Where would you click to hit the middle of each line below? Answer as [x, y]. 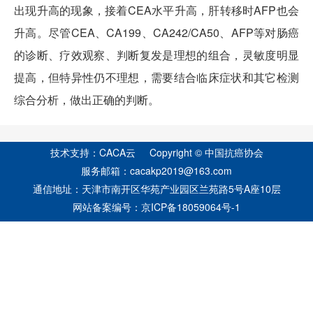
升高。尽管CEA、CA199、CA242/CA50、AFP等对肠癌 [156, 32]
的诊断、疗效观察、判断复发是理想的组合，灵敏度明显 [156, 55]
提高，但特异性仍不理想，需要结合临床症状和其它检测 [156, 77]
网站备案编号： [107, 207]
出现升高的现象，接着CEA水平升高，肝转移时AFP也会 [156, 10]
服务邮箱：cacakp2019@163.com [156, 170]
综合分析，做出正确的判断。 [87, 100]
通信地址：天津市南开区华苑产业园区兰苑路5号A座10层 [156, 189]
